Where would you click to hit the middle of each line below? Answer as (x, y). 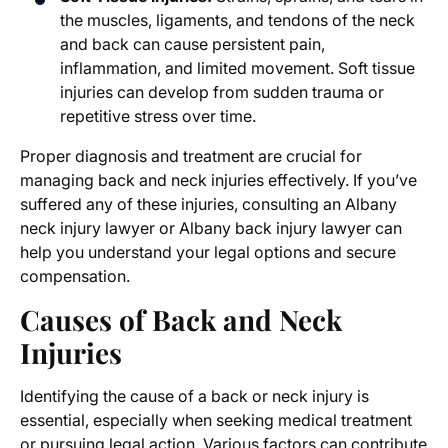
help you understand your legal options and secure (208, 252)
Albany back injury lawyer (275, 228)
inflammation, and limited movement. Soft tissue (237, 68)
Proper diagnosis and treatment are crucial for (191, 156)
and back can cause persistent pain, (192, 44)
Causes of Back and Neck (181, 320)
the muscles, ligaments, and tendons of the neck (237, 20)
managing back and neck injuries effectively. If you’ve (218, 180)
